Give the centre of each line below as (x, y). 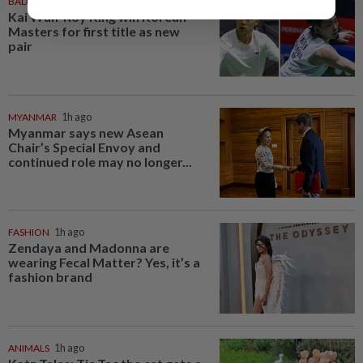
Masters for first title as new (94, 31)
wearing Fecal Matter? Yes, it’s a (104, 263)
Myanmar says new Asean (86, 132)
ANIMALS (29, 348)
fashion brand (50, 277)
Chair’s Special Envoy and (84, 147)
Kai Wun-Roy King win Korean (97, 16)
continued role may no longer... (100, 161)
